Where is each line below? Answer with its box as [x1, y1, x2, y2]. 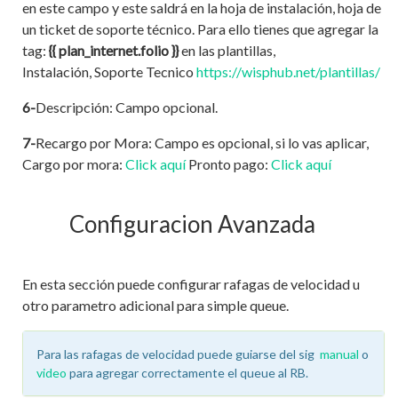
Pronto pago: [186, 155, 271, 172]
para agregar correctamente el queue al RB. [67, 364, 311, 380]
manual [320, 346, 362, 362]
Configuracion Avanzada [69, 209, 315, 238]
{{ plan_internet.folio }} [49, 41, 181, 59]
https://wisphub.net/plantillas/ [196, 62, 380, 80]
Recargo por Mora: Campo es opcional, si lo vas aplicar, [36, 133, 369, 151]
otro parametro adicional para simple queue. [22, 296, 289, 314]
